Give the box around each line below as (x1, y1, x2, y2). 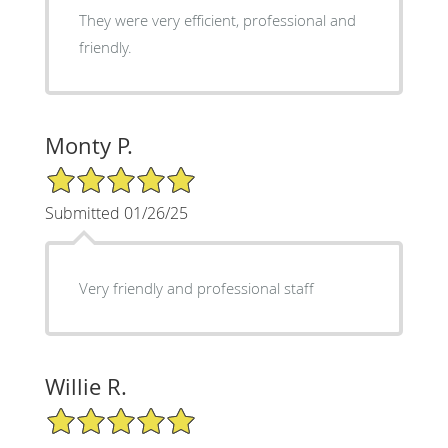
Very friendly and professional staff (78, 277, 314, 298)
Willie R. (44, 371, 127, 401)
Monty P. (44, 130, 133, 160)
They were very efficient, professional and (78, 9, 356, 30)
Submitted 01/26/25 (44, 201, 188, 224)
